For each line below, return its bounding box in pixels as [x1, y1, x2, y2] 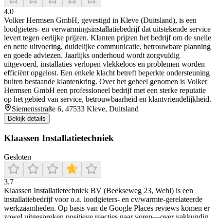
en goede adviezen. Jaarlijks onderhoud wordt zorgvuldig [4, 51, 180, 60]
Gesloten [4, 152, 31, 161]
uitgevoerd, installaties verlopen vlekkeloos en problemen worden [4, 60, 205, 69]
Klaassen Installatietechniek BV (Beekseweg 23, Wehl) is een [4, 186, 193, 195]
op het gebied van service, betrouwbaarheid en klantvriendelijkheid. [4, 95, 211, 104]
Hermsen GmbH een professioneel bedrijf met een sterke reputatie [4, 86, 206, 95]
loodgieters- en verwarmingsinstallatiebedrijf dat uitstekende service [4, 25, 211, 34]
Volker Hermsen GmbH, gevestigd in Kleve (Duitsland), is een [4, 16, 197, 25]
